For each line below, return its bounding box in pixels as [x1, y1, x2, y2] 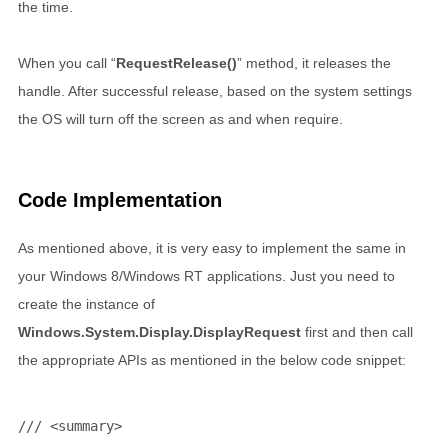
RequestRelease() [116, 55, 237, 71]
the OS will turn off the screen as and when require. [18, 111, 343, 127]
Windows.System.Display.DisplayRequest [18, 324, 301, 340]
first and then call [301, 324, 413, 340]
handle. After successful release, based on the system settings [18, 83, 412, 99]
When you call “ [18, 55, 116, 71]
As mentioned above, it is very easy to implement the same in [18, 240, 406, 256]
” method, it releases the [237, 55, 391, 71]
